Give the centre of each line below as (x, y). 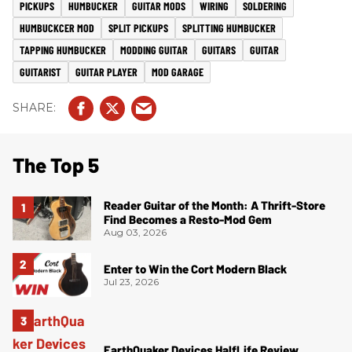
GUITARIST (40, 71)
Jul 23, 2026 (131, 282)
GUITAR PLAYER (106, 71)
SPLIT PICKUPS (138, 27)
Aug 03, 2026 (135, 233)
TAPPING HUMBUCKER (63, 49)
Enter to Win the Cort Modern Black (195, 269)
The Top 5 (56, 164)
